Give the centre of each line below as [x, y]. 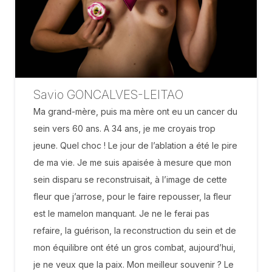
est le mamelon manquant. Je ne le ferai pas [121, 214]
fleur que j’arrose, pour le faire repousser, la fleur [132, 197]
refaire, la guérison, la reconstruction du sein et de [135, 231]
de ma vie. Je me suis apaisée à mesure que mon [132, 163]
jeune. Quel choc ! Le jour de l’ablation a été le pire [135, 146]
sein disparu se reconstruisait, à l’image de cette [130, 180]
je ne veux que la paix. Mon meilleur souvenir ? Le [134, 265]
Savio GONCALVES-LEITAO [108, 95]
